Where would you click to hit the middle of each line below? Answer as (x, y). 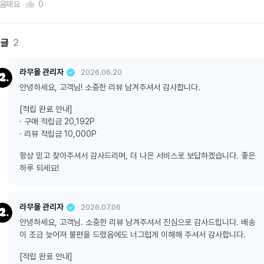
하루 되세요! (39, 168)
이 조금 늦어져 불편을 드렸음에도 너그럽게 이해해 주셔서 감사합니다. (133, 235)
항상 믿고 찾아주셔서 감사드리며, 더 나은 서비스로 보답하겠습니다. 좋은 (137, 156)
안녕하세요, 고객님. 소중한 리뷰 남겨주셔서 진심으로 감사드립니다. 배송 (137, 222)
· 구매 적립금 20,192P (57, 121)
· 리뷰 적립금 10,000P (58, 134)
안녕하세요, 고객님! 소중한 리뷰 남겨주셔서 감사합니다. (110, 87)
